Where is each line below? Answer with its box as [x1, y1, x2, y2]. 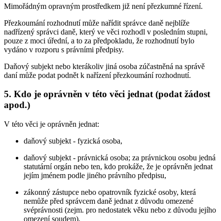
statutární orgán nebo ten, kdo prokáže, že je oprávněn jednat [24, 162, 213, 171]
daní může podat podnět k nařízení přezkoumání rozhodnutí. [4, 71, 191, 79]
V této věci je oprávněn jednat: [4, 120, 99, 129]
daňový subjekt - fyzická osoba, [24, 137, 122, 146]
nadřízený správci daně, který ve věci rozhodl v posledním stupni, [4, 27, 208, 36]
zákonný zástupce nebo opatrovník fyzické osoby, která [24, 188, 196, 197]
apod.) [4, 100, 30, 110]
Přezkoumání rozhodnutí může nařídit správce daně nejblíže [4, 18, 189, 27]
